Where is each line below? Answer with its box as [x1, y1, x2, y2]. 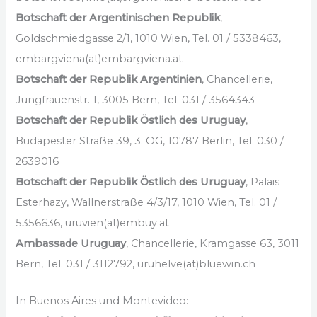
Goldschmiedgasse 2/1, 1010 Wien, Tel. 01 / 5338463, [16, 31, 282, 45]
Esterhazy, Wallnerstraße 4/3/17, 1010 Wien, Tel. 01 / [16, 195, 277, 209]
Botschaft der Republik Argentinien [16, 72, 202, 86]
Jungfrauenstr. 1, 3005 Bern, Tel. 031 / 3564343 [16, 93, 255, 106]
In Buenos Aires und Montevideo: [16, 294, 189, 308]
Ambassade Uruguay [16, 236, 127, 250]
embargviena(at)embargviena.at [16, 52, 183, 65]
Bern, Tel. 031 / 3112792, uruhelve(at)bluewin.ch [16, 257, 256, 270]
